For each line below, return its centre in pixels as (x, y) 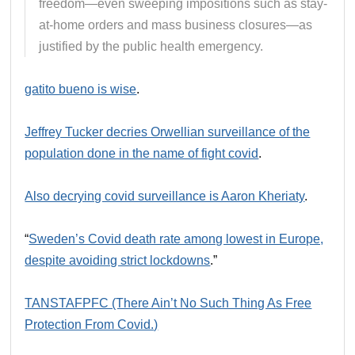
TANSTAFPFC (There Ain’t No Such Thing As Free (168, 303)
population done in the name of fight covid (142, 153)
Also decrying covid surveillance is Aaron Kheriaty (165, 196)
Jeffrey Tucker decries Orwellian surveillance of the (168, 132)
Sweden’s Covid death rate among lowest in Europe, (176, 239)
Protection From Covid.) (92, 324)
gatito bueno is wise (81, 89)
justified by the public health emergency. (151, 46)
